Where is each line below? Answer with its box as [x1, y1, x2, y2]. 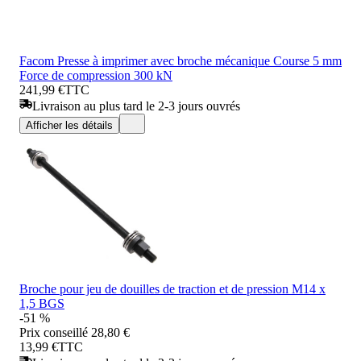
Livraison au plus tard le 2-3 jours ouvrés [32, 98, 240, 113]
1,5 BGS [19, 296, 64, 310]
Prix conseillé [19, 325, 88, 339]
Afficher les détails [26, 118, 113, 131]
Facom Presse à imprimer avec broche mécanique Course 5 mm [19, 53, 342, 68]
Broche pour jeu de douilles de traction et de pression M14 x [19, 281, 326, 296]
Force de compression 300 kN [19, 68, 172, 82]
